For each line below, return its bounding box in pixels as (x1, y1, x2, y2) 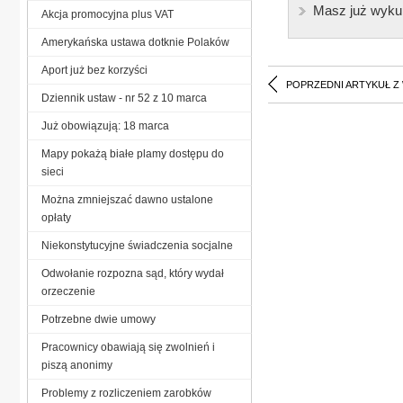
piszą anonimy (41, 358, 112, 372)
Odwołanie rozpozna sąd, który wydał (41, 266, 224, 280)
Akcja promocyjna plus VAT (41, 7, 174, 21)
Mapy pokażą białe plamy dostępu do (41, 147, 224, 160)
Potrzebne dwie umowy (41, 312, 156, 326)
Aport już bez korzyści (41, 63, 148, 76)
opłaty (41, 210, 71, 224)
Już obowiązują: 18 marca (41, 119, 169, 132)
